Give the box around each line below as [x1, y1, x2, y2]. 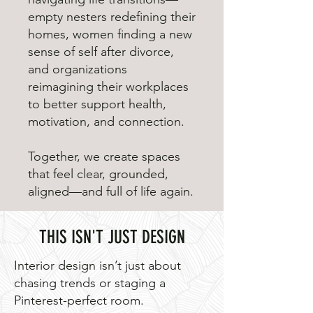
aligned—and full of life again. [28, 184, 194, 200]
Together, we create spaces [28, 149, 180, 165]
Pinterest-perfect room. [14, 293, 144, 309]
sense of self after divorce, [28, 44, 174, 60]
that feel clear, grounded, [28, 166, 168, 182]
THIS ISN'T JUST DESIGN [38, 226, 185, 249]
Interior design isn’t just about [14, 258, 181, 274]
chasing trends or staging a [14, 275, 166, 291]
